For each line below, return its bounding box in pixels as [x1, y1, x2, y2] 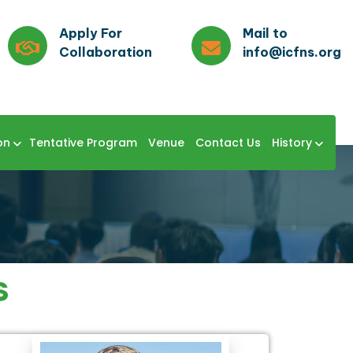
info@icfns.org [243, 44, 341, 60]
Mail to [243, 25, 288, 41]
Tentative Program [28, 134, 137, 150]
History [271, 134, 312, 150]
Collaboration [59, 44, 152, 60]
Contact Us [195, 134, 261, 150]
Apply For [59, 25, 122, 41]
